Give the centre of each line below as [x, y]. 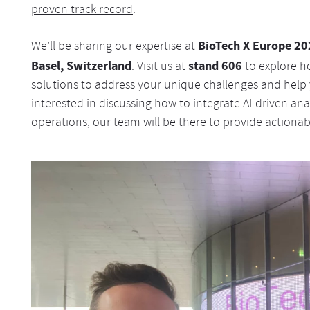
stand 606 [215, 66]
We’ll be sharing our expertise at [114, 47]
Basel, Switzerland [81, 66]
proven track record [82, 11]
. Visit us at [159, 67]
